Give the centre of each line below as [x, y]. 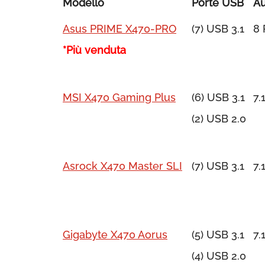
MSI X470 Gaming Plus [119, 97]
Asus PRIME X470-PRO [119, 29]
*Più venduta [94, 50]
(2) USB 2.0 [219, 119]
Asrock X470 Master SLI [122, 166]
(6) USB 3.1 [218, 97]
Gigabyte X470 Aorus [115, 235]
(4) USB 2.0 [219, 256]
